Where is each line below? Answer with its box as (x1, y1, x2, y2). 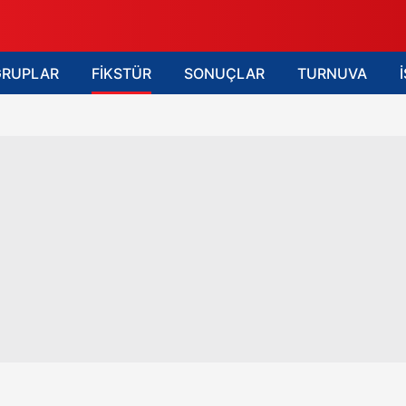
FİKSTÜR (92, 63, 151, 82)
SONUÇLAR (184, 63, 265, 82)
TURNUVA (297, 63, 367, 82)
